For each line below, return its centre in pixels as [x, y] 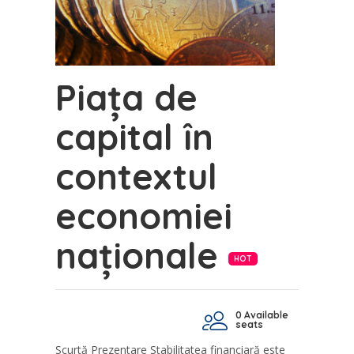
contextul [136, 176]
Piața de [126, 97]
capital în [134, 136]
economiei [144, 215]
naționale [142, 255]
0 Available [262, 314]
